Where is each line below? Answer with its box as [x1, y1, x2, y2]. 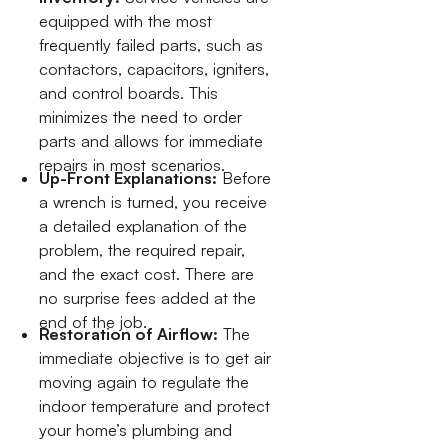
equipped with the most [39, 11, 213, 32]
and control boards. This [39, 83, 219, 104]
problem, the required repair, [39, 239, 246, 260]
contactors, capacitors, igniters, [39, 59, 270, 80]
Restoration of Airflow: [39, 324, 219, 345]
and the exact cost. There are [39, 263, 255, 284]
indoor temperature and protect [39, 396, 271, 417]
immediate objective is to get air [39, 348, 272, 369]
